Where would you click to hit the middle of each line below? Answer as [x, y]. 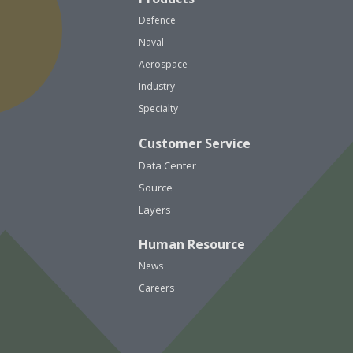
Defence [157, 20]
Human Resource [192, 244]
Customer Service [195, 143]
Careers [156, 288]
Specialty [158, 108]
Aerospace [163, 64]
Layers [155, 209]
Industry [157, 86]
